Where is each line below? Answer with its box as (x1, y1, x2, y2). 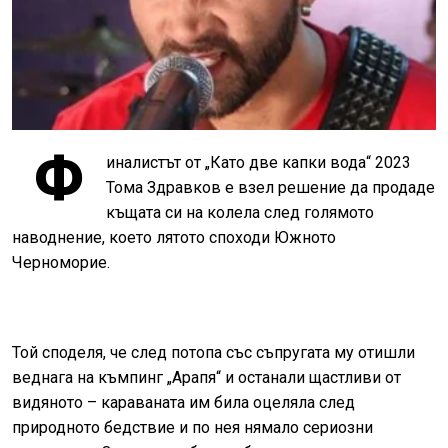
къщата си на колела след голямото (106, 202, 374, 222)
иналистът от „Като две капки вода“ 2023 (106, 152, 411, 172)
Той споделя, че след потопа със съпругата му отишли (12, 342, 415, 362)
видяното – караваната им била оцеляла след (12, 392, 355, 412)
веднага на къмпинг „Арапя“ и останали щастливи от (12, 367, 401, 387)
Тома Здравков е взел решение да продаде (106, 177, 435, 197)
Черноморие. (12, 252, 110, 272)
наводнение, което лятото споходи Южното (12, 227, 336, 247)
